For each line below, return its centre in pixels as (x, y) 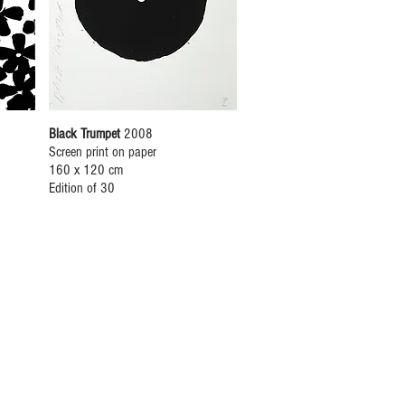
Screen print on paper (103, 152)
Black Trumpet (85, 134)
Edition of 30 (82, 188)
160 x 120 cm (86, 170)
